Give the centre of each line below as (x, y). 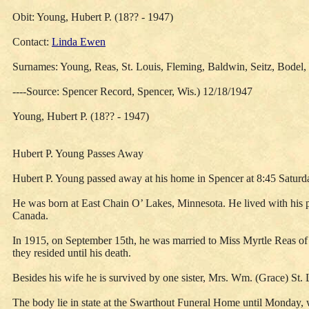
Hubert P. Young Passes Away (78, 153)
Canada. (30, 216)
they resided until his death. (72, 253)
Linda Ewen (79, 42)
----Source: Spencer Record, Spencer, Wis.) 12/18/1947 (132, 91)
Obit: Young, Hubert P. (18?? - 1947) (93, 17)
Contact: (32, 42)
